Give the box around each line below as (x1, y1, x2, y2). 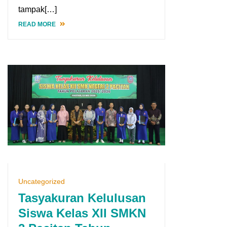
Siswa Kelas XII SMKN (18, 206, 146, 220)
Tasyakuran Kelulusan (18, 191, 146, 205)
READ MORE (18, 20, 57, 28)
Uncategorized (18, 177, 65, 186)
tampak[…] (18, 5, 57, 14)
